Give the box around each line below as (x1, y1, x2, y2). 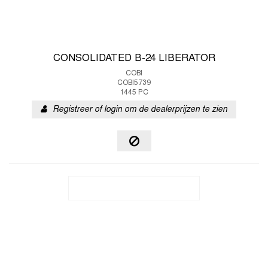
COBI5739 (117, 80, 151, 87)
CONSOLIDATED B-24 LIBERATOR (53, 54, 215, 63)
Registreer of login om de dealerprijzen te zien (53, 106, 227, 114)
